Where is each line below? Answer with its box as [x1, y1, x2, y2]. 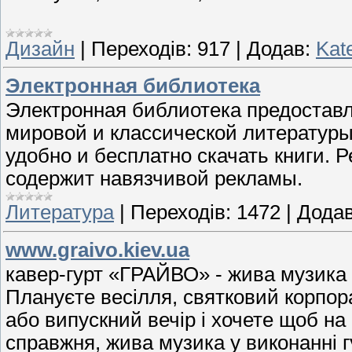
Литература [5, 201, 114, 224]
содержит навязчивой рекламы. [5, 167, 302, 190]
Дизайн [5, 37, 75, 60]
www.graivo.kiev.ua [5, 239, 189, 262]
